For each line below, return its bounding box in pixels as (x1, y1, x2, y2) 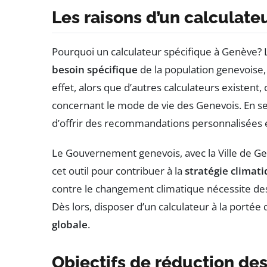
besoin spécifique (52, 62, 138, 76)
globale (52, 217, 88, 231)
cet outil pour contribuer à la (52, 163, 185, 178)
